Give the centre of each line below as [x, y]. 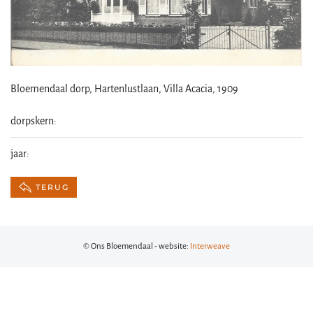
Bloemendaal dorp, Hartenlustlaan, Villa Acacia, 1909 [124, 88]
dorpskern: [34, 121]
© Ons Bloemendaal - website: [137, 246]
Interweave [210, 246]
